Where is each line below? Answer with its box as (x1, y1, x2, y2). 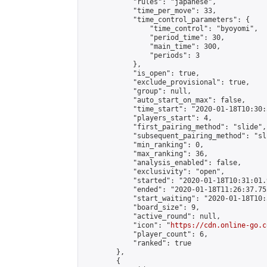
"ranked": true (83, 239, 191, 247)
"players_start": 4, (83, 114, 212, 122)
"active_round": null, (83, 212, 221, 221)
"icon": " (83, 221, 170, 229)
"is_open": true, (83, 69, 200, 77)
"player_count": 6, (83, 230, 208, 238)
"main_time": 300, (83, 42, 221, 51)
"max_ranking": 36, (83, 150, 208, 158)
